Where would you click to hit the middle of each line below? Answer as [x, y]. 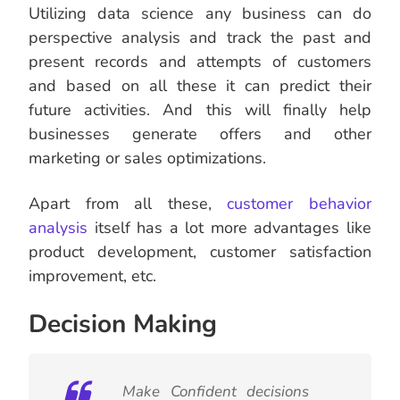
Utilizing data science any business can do [200, 14]
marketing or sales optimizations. [147, 158]
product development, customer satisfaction [200, 252]
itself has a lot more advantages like [229, 228]
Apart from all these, [128, 204]
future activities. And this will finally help [200, 110]
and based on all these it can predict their [200, 86]
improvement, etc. [92, 276]
